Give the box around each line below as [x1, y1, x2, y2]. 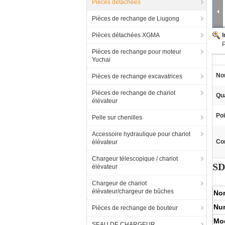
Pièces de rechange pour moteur [92, 48, 181, 55]
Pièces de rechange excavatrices [92, 73, 182, 80]
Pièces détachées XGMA [92, 32, 160, 39]
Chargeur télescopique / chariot [92, 155, 178, 162]
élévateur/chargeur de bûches [92, 188, 174, 195]
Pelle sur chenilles [92, 114, 142, 121]
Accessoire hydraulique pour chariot [92, 131, 190, 138]
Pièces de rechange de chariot [92, 89, 175, 96]
